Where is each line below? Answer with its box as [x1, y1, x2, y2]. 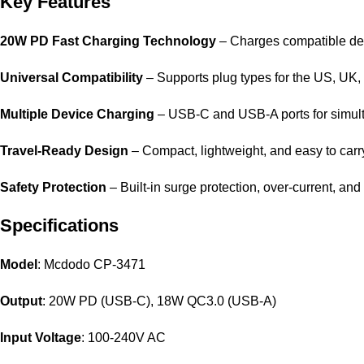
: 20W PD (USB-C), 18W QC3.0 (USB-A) [42, 294, 276, 309]
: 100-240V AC [81, 331, 166, 345]
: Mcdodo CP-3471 [37, 258, 145, 272]
